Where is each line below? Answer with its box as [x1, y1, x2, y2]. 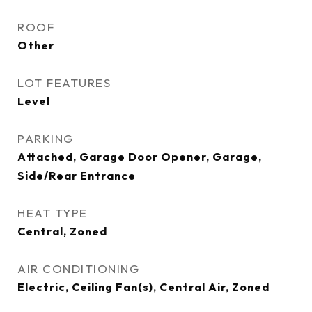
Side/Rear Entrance [17, 169, 136, 182]
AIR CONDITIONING [17, 261, 139, 276]
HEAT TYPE [17, 205, 88, 220]
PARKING [17, 131, 74, 146]
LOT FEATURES [17, 75, 111, 90]
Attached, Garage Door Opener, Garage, [17, 150, 262, 164]
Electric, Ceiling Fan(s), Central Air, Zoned [17, 280, 270, 294]
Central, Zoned [17, 224, 107, 238]
